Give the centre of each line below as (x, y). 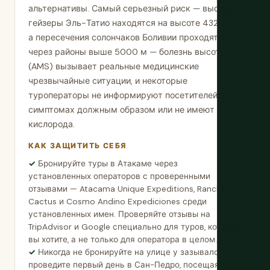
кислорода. (52, 124)
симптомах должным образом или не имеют (121, 110)
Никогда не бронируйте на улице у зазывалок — (135, 252)
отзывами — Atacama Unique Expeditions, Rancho (127, 189)
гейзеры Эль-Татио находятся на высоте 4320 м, (132, 23)
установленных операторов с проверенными (119, 176)
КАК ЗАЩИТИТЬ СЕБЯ (77, 146)
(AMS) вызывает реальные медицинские (114, 66)
